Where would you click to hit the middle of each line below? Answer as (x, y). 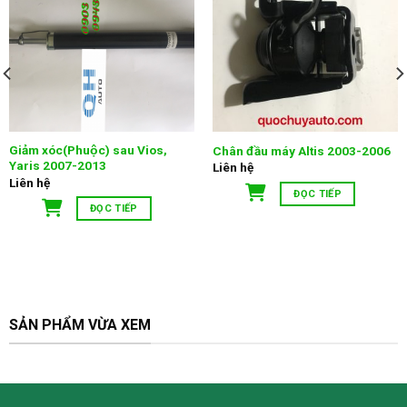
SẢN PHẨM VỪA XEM (79, 324)
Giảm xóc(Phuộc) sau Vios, (88, 150)
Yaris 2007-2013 (57, 166)
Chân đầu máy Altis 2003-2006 (301, 150)
